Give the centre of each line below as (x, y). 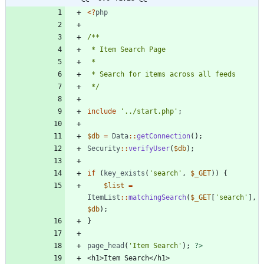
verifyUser (149, 149)
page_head (106, 246)
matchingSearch (157, 198)
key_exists (124, 174)
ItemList (104, 198)
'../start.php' (149, 112)
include (102, 112)
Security (104, 149)
